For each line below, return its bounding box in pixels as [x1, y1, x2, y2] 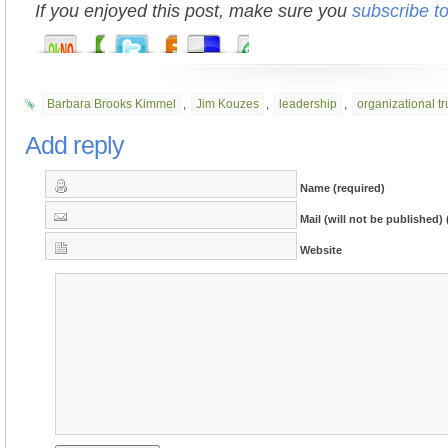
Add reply [25, 131, 124, 159]
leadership [279, 97, 337, 111]
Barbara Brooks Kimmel [47, 97, 176, 111]
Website [300, 243, 342, 256]
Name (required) [300, 181, 385, 194]
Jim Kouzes [196, 97, 259, 111]
